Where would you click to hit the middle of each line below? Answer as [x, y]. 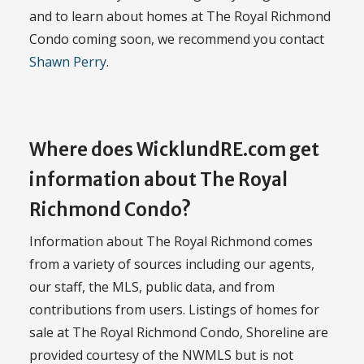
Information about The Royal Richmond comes [171, 241]
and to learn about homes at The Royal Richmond [180, 17]
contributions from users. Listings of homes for [174, 309]
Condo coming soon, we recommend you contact [177, 39]
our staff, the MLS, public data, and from [152, 286]
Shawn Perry [68, 62]
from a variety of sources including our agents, [172, 264]
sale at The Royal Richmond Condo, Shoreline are [179, 332]
